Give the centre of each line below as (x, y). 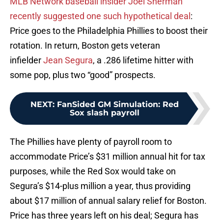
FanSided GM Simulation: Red (118, 105)
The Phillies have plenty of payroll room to (91, 142)
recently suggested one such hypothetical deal (100, 16)
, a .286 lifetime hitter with (143, 60)
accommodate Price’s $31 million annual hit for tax (108, 157)
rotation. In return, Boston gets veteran (85, 46)
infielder (27, 60)
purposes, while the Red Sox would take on (93, 171)
